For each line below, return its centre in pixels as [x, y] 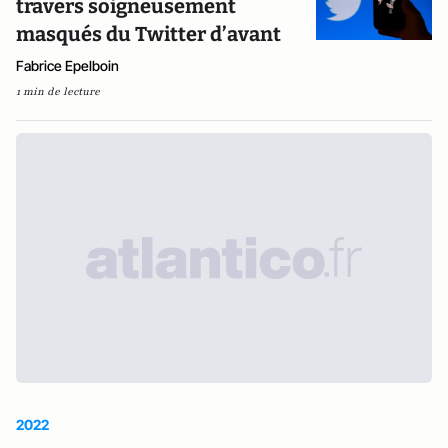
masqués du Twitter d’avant [148, 34]
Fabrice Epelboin [67, 65]
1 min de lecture [58, 91]
